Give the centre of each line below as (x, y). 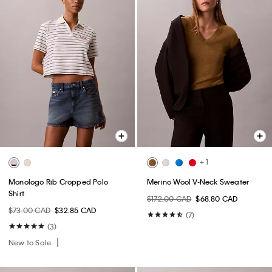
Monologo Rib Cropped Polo (58, 181)
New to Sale (31, 242)
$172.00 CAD (169, 198)
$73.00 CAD (29, 210)
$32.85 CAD (76, 210)
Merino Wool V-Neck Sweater (198, 181)
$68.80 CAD (217, 198)
